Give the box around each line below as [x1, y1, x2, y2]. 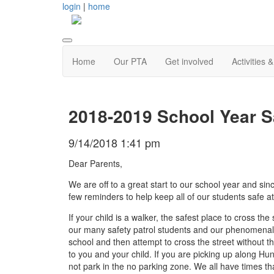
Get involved [165, 55, 213, 68]
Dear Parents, [68, 157, 122, 169]
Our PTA [114, 55, 147, 68]
